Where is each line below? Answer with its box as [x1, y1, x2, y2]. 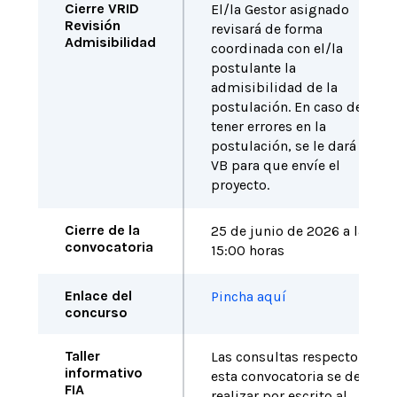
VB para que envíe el [210, 157, 340, 174]
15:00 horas [210, 242, 284, 259]
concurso [64, 304, 128, 321]
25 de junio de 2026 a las [210, 222, 372, 239]
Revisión [64, 17, 121, 34]
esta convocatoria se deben [210, 368, 385, 385]
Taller [64, 347, 100, 364]
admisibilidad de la [210, 79, 338, 96]
